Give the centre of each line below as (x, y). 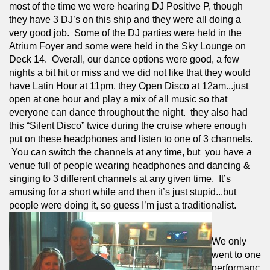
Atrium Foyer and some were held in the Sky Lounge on (127, 46)
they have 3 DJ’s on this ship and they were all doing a (125, 19)
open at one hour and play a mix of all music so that (118, 99)
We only (229, 241)
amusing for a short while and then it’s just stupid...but (123, 192)
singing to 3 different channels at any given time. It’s (120, 178)
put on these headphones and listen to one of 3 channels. (131, 139)
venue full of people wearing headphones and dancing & (130, 165)
